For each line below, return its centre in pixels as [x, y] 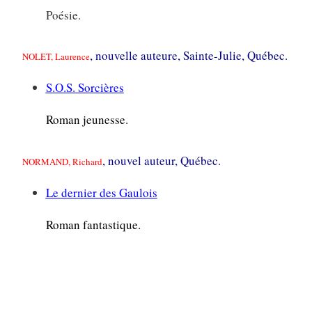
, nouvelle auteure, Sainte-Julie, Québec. [188, 56]
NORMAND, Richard [62, 162]
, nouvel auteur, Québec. [161, 161]
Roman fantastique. [93, 225]
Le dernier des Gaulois [101, 193]
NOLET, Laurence [56, 57]
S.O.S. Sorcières [85, 88]
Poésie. [63, 15]
